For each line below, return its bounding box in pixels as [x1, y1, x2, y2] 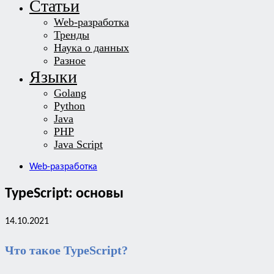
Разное [54, 54, 86, 67]
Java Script [54, 138, 103, 150]
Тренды [54, 29, 89, 41]
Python [54, 100, 85, 112]
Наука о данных [54, 42, 129, 54]
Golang [54, 87, 86, 99]
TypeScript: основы [5, 186, 124, 201]
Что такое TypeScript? [5, 243, 128, 257]
